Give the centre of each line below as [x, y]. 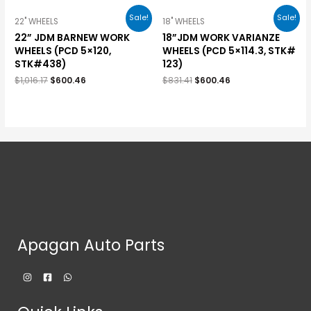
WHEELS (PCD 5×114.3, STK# [229, 51]
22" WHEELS [37, 21]
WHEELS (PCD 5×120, [63, 51]
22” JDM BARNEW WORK [73, 37]
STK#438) [41, 64]
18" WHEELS [184, 21]
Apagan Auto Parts [91, 245]
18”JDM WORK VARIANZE [221, 37]
